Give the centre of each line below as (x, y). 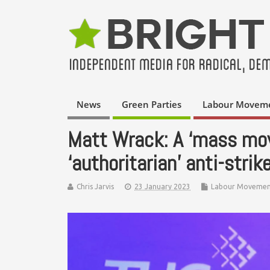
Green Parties (152, 105)
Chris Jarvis (95, 186)
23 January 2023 (162, 186)
